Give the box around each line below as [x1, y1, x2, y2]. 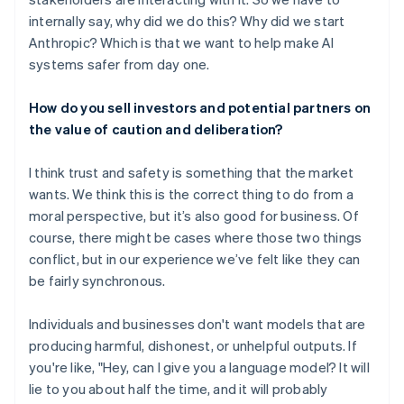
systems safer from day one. [29, 55, 210, 73]
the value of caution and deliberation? [29, 120, 283, 138]
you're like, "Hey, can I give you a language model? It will [29, 358, 370, 376]
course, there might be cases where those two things [29, 228, 363, 246]
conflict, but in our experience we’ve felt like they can [29, 250, 361, 268]
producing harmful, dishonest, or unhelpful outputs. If [29, 336, 357, 354]
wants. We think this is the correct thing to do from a [29, 185, 353, 203]
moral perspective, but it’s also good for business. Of [29, 207, 359, 225]
